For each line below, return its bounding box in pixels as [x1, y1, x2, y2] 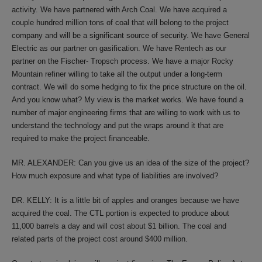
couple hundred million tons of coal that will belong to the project [12, 18, 229, 27]
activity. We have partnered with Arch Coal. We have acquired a [12, 5, 227, 14]
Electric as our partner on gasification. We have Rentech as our [12, 44, 226, 53]
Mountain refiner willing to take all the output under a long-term [12, 70, 222, 78]
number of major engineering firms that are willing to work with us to [12, 108, 240, 117]
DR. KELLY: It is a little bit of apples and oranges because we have [12, 196, 239, 205]
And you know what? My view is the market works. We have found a [12, 95, 243, 104]
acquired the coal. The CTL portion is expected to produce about [12, 209, 229, 218]
